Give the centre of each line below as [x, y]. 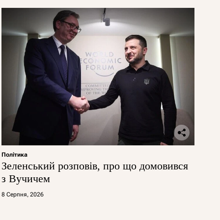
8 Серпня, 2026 [22, 194]
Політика [14, 154]
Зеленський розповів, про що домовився [95, 165]
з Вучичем [26, 178]
